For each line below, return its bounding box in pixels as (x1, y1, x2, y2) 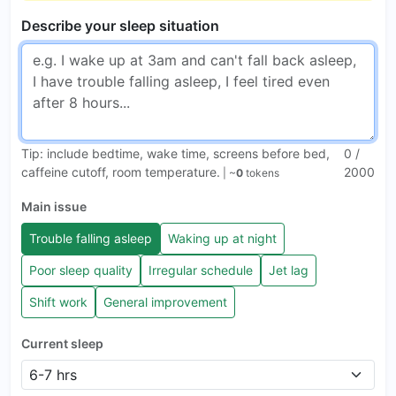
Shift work (29, 294, 88, 310)
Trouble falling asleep (29, 231, 152, 247)
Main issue (21, 198, 87, 214)
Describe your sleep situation (21, 16, 219, 34)
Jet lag (269, 263, 308, 278)
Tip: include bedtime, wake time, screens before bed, (21, 145, 330, 161)
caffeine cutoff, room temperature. (21, 164, 220, 179)
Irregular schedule (148, 263, 253, 278)
